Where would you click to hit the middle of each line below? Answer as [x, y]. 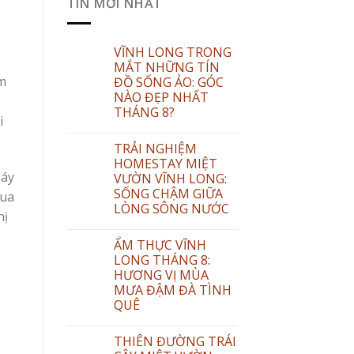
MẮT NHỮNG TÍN [166, 67]
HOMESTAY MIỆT [165, 163]
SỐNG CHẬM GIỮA [168, 193]
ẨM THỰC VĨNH [160, 245]
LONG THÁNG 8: [162, 260]
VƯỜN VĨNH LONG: [170, 178]
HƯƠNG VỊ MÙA [161, 275]
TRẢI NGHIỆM [155, 148]
